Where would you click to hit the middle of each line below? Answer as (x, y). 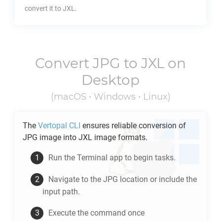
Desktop (110, 80)
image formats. (120, 137)
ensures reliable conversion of (133, 126)
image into (58, 137)
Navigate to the (76, 179)
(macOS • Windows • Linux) (110, 97)
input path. (61, 192)
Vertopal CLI (59, 126)
